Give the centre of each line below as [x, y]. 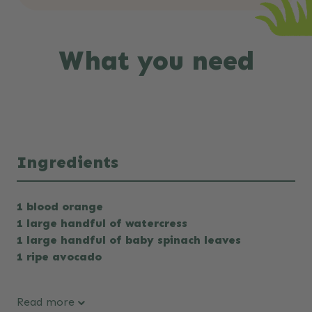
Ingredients [68, 162]
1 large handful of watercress [104, 224]
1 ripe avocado [59, 257]
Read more [46, 302]
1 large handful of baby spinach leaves [129, 240]
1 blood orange [60, 207]
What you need [156, 61]
